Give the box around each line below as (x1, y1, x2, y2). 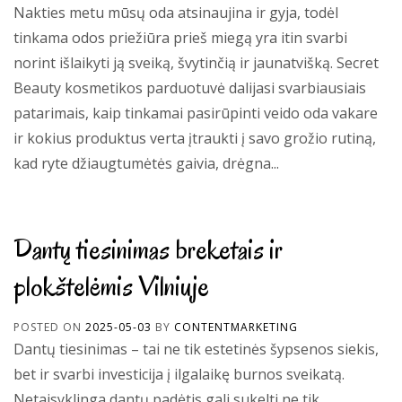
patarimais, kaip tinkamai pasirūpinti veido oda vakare (13, 103, 378, 123)
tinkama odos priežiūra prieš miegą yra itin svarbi (13, 28, 347, 48)
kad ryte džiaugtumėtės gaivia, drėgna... (13, 153, 279, 173)
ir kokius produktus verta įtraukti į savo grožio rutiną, (13, 128, 376, 148)
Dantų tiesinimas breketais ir (13, 231, 283, 267)
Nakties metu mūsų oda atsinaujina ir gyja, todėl (13, 3, 338, 22)
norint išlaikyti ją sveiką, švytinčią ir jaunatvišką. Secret (13, 53, 379, 73)
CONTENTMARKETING (174, 319, 298, 335)
